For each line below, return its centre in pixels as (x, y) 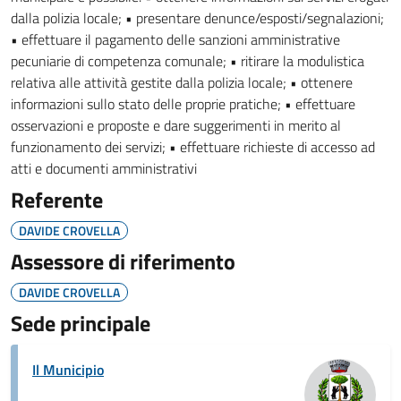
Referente (57, 200)
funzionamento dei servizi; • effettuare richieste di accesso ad (193, 147)
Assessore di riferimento (123, 261)
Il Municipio (68, 370)
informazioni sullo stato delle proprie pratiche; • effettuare (183, 104)
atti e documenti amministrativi (104, 168)
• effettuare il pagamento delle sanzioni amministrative (175, 39)
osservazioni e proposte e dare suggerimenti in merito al (176, 125)
